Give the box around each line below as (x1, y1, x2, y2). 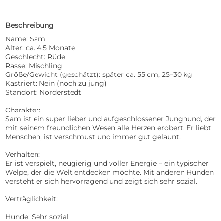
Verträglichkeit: (5, 194, 58, 203)
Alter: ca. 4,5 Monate (5, 43, 75, 52)
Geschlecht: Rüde (5, 52, 65, 61)
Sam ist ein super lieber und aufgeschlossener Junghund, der (5, 114, 216, 123)
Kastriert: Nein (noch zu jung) (5, 78, 107, 88)
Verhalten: (5, 149, 40, 159)
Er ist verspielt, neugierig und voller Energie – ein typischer (5, 158, 209, 168)
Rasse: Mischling (5, 61, 62, 70)
